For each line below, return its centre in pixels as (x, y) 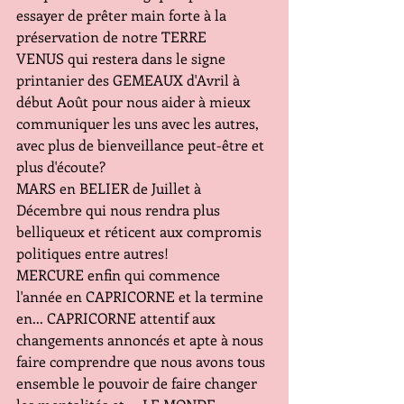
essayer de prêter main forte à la (123, 15)
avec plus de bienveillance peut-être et (142, 145)
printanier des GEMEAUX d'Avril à (130, 80)
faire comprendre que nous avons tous (142, 361)
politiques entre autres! (92, 253)
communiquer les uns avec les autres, (139, 123)
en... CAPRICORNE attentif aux (118, 318)
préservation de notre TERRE (111, 37)
